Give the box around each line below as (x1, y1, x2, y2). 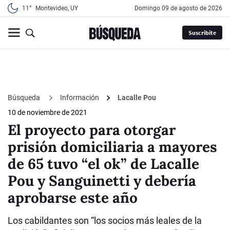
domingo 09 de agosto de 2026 (139, 5, 222, 12)
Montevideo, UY (35, 5, 78, 12)
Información (60, 93, 99, 102)
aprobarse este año (8, 188, 138, 207)
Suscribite (188, 29, 216, 37)
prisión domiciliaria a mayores (8, 138, 217, 157)
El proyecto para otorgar (8, 121, 176, 140)
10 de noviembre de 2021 (8, 108, 87, 117)
